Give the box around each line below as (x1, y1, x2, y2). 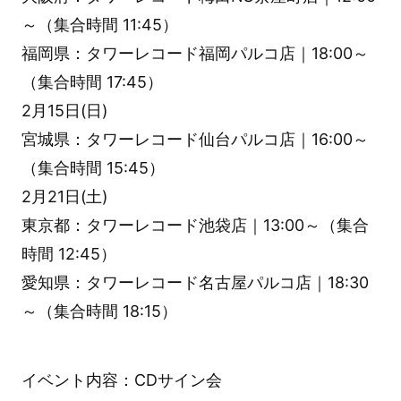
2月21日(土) (21, 186, 107, 206)
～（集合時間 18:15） (21, 301, 177, 320)
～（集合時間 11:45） (21, 14, 178, 34)
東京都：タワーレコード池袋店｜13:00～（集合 (21, 215, 369, 235)
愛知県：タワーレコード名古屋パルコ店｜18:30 (21, 272, 369, 292)
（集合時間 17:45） (21, 72, 163, 91)
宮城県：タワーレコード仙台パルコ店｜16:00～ (21, 129, 369, 149)
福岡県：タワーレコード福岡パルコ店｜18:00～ (21, 43, 369, 63)
